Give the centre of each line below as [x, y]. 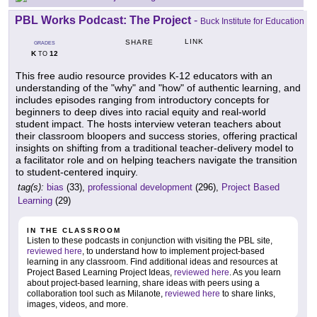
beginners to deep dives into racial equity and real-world [141, 112]
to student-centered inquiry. [77, 172]
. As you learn [255, 273]
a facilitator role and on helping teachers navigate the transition [156, 160]
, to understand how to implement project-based [173, 252]
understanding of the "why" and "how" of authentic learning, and [158, 88]
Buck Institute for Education [252, 22]
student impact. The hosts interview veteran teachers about [148, 124]
